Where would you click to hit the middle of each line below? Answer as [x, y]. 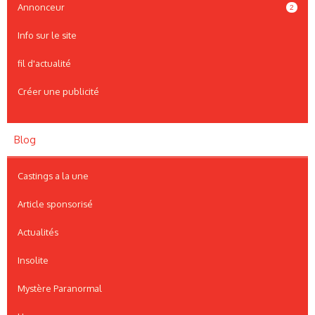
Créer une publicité [58, 92]
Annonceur [41, 7]
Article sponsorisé [55, 204]
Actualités [38, 232]
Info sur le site [47, 36]
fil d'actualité [44, 64]
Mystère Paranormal [60, 289]
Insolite [33, 261]
